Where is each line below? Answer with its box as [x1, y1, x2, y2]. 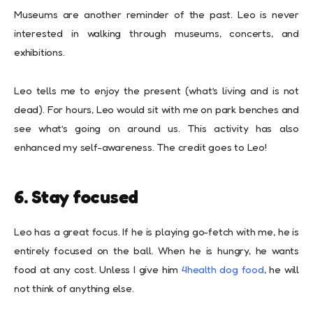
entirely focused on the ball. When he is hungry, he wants [14, 244, 299, 258]
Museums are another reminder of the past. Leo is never [14, 8, 299, 22]
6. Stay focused [14, 186, 138, 208]
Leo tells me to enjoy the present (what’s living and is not [14, 84, 299, 98]
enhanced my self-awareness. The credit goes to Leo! [14, 140, 267, 154]
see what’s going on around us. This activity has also [14, 122, 299, 136]
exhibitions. [14, 45, 65, 59]
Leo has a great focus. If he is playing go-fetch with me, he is [14, 225, 299, 239]
